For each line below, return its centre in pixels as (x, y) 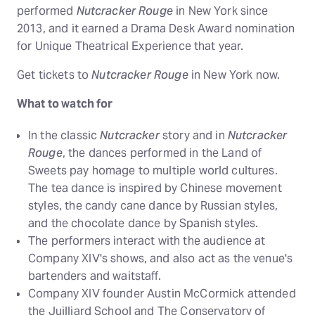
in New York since (220, 11)
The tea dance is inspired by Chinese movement (155, 188)
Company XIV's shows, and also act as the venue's (161, 258)
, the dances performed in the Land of (162, 153)
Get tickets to (54, 75)
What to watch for (65, 103)
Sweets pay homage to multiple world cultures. (153, 170)
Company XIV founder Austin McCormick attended (162, 293)
